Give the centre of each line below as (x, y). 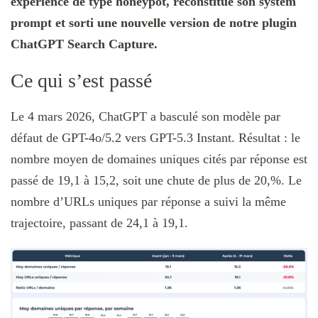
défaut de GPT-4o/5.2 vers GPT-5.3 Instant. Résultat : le (155, 137)
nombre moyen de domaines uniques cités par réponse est (159, 159)
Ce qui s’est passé (81, 80)
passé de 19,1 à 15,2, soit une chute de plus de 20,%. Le (156, 180)
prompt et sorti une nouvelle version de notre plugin (154, 22)
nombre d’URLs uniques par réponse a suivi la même (148, 201)
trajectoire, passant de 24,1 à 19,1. (99, 223)
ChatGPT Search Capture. (84, 44)
